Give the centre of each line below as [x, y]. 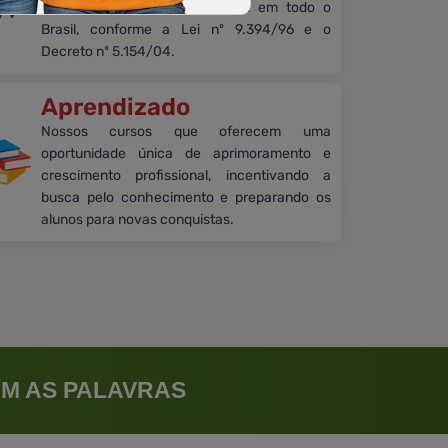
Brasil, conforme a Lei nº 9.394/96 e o [185, 30]
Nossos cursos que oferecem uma [185, 132]
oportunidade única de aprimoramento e [185, 154]
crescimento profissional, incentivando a [185, 176]
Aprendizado [115, 107]
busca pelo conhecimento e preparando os [185, 198]
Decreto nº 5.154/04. [107, 52]
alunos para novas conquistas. [137, 220]
